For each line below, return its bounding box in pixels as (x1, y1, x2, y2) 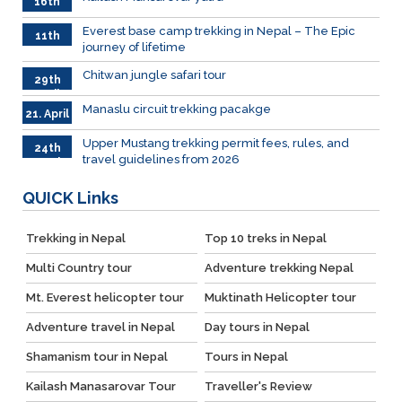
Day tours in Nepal (204, 320, 310, 335)
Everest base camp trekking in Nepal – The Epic (83, 24, 355, 39)
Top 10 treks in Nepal (204, 232, 327, 246)
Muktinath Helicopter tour (204, 291, 356, 305)
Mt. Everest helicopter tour (25, 291, 184, 305)
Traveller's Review (204, 380, 312, 394)
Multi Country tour (25, 261, 132, 275)
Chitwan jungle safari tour (83, 68, 226, 83)
